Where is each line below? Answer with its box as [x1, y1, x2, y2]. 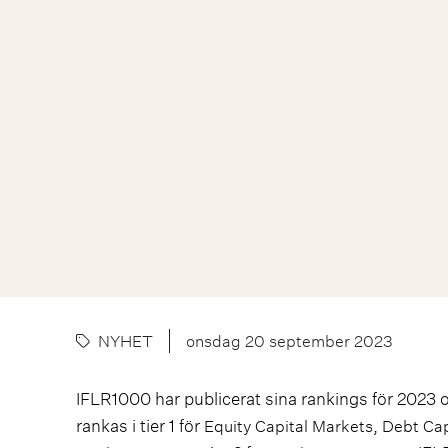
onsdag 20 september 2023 [186, 330, 393, 352]
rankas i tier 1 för [76, 414, 204, 438]
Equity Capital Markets [204, 415, 373, 437]
